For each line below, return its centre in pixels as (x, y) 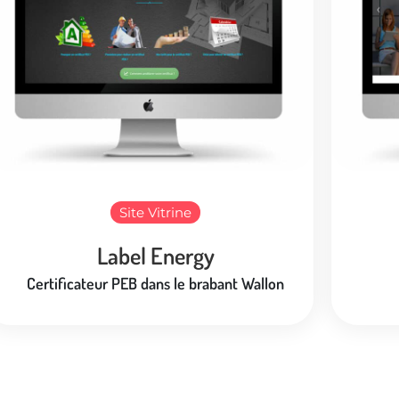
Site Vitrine (155, 212)
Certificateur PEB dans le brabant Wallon (155, 283)
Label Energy (155, 255)
